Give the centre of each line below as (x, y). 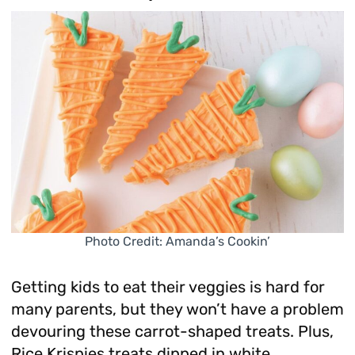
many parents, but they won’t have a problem (177, 309)
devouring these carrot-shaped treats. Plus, (172, 332)
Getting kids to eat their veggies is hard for (168, 287)
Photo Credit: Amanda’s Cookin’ (177, 242)
